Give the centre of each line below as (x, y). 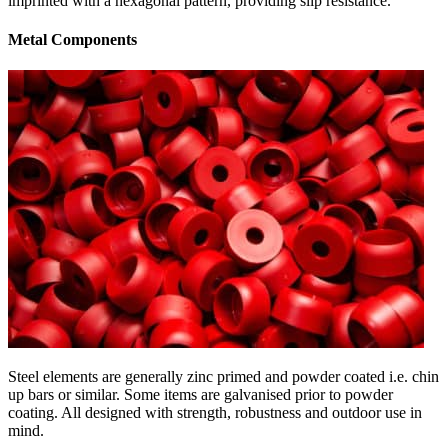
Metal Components (72, 39)
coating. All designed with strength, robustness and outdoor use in (215, 413)
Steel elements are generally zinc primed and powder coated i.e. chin (223, 377)
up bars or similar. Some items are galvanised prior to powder (200, 395)
